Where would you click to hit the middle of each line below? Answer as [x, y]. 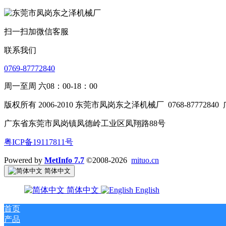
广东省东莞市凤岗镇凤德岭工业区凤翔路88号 [85, 123]
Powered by [24, 160]
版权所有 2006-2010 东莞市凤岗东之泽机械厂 [84, 104]
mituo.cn [145, 160]
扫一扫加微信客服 [36, 31]
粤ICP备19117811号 [39, 142]
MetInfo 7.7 [64, 160]
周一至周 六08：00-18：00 [51, 86]
